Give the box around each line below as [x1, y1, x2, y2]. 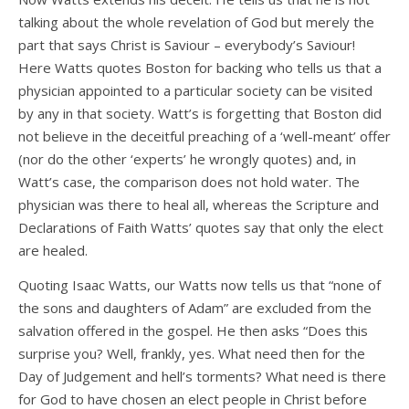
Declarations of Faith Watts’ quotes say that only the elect [18, 218, 383, 237]
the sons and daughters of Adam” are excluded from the [18, 299, 372, 318]
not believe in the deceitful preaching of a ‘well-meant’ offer [18, 127, 391, 146]
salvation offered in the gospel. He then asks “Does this [18, 321, 368, 341]
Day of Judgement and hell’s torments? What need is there [18, 367, 386, 386]
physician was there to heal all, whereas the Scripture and [18, 195, 379, 215]
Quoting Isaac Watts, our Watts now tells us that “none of [18, 276, 381, 295]
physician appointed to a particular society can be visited [18, 81, 372, 100]
